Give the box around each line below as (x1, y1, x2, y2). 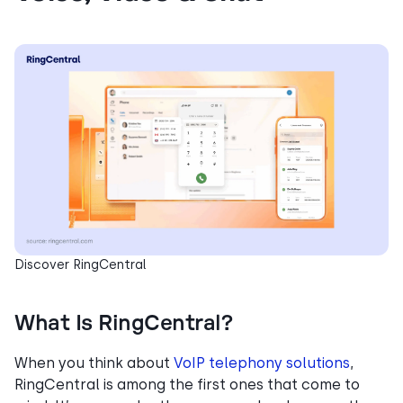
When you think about (14, 354, 174, 372)
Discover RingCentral (14, 256, 147, 272)
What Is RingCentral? (14, 312, 233, 335)
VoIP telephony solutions (174, 354, 350, 372)
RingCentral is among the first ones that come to (14, 375, 360, 393)
